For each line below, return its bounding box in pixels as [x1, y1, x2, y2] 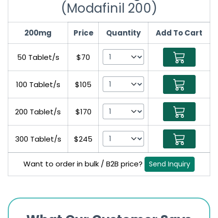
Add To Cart [156, 27, 202, 38]
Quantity [106, 27, 141, 38]
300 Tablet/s [15, 133, 61, 144]
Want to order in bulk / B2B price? [23, 158, 145, 169]
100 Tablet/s [16, 79, 60, 90]
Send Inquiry [149, 159, 190, 169]
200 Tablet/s [15, 106, 61, 117]
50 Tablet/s [17, 52, 59, 62]
